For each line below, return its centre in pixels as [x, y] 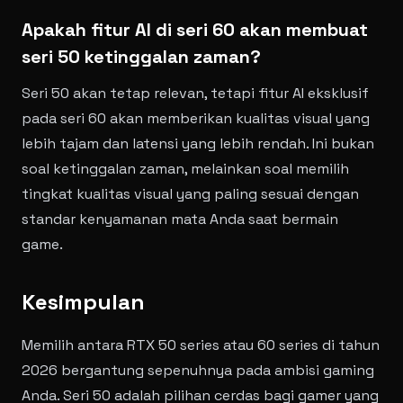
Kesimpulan [83, 302]
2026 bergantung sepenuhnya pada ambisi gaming [198, 370]
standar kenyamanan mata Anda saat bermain [180, 219]
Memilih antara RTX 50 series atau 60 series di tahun [201, 345]
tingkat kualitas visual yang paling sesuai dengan [190, 194]
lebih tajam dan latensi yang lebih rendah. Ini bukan [198, 143]
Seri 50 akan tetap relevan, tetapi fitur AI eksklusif [195, 93]
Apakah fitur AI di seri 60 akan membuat [195, 30]
